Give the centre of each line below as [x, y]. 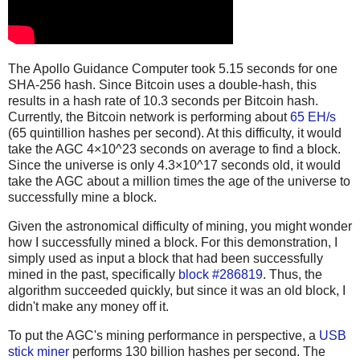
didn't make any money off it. [88, 306]
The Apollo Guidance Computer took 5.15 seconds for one [173, 69]
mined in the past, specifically [93, 274]
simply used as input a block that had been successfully [166, 258]
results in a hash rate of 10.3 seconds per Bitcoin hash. [163, 101]
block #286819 [221, 274]
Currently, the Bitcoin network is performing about [149, 117]
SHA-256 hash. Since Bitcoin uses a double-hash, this [162, 85]
